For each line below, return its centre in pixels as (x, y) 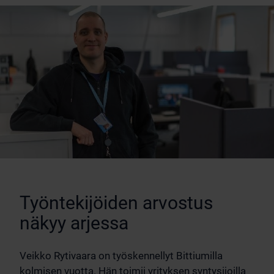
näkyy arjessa (74, 223)
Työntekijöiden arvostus (116, 203)
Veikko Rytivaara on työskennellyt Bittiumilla (121, 256)
